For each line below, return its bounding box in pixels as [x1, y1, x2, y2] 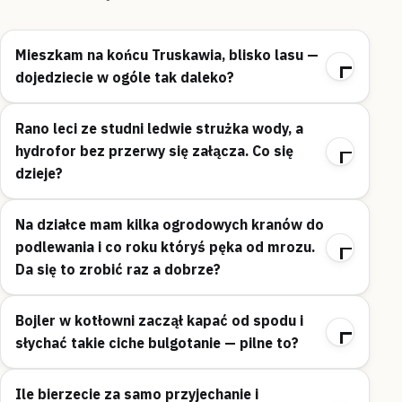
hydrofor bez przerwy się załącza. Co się [15, 142, 293, 161]
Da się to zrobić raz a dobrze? [15, 260, 221, 279]
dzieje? [15, 164, 63, 183]
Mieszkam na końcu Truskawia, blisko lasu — [15, 46, 319, 65]
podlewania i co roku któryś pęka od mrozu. [15, 238, 315, 257]
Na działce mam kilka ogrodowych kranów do [15, 215, 324, 234]
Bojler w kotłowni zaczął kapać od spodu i [15, 311, 303, 330]
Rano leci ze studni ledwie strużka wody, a [15, 119, 303, 138]
